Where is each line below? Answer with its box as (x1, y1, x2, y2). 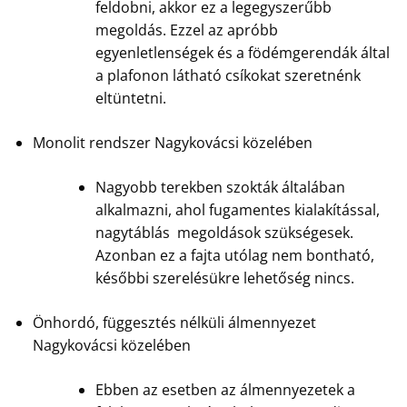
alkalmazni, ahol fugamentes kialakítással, (94, 199, 380, 220)
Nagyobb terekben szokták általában (94, 176, 345, 197)
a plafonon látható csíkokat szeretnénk (94, 65, 361, 85)
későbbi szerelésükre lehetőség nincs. (94, 267, 354, 288)
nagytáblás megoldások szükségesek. (94, 222, 353, 243)
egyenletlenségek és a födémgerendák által (94, 42, 390, 63)
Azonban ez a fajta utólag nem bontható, (94, 244, 374, 265)
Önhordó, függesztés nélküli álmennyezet (32, 312, 316, 333)
